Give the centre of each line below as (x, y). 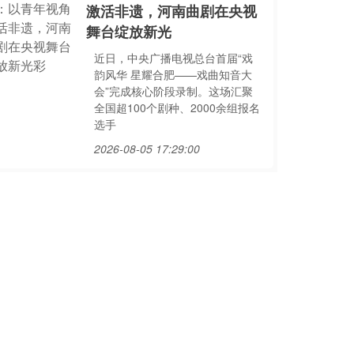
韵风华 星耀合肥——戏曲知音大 (173, 74)
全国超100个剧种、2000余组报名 (177, 107)
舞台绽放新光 (128, 32)
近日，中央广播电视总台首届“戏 (173, 58)
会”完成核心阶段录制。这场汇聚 (173, 91)
